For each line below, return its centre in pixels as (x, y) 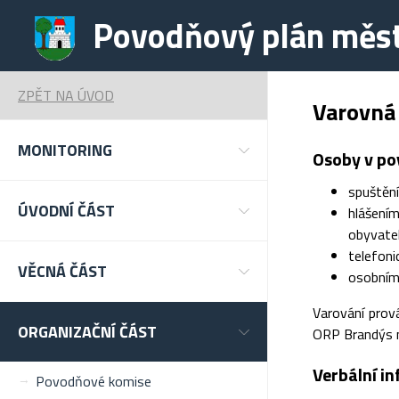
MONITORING (65, 150)
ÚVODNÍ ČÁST (66, 211)
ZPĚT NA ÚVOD (66, 95)
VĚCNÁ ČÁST (62, 271)
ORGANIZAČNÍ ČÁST (87, 332)
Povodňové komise (94, 381)
